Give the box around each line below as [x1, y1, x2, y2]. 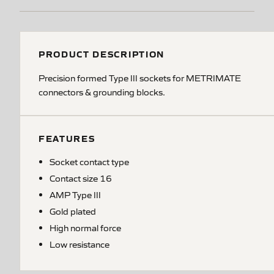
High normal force [50, 222, 121, 233]
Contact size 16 [50, 172, 112, 183]
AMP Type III [50, 189, 101, 200]
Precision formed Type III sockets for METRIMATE [39, 72, 241, 83]
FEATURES [39, 132, 95, 144]
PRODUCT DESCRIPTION [39, 48, 165, 60]
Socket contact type [50, 156, 129, 167]
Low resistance [50, 239, 109, 250]
